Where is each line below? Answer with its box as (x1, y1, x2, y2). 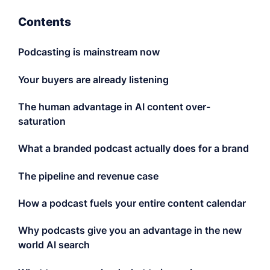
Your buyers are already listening (18, 73, 169, 86)
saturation (18, 115, 66, 127)
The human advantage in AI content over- (18, 100, 210, 113)
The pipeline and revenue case (18, 169, 159, 182)
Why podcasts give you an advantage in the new (18, 224, 242, 237)
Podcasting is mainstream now (18, 46, 160, 58)
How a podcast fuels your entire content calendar (18, 197, 246, 210)
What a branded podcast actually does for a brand (18, 142, 249, 155)
